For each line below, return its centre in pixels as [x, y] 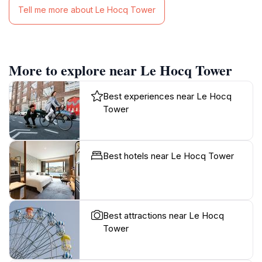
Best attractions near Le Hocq [163, 215]
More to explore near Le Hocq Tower [120, 70]
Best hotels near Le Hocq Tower [168, 156]
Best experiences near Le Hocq [167, 96]
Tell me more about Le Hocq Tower [87, 10]
